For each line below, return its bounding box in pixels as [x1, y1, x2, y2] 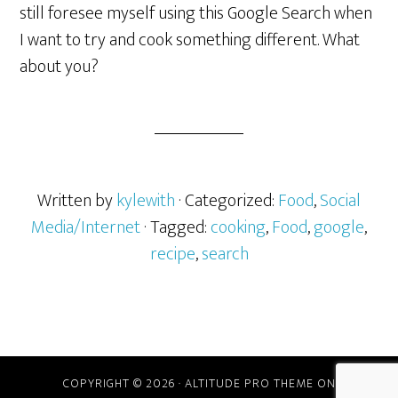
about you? [20, 52, 99, 82]
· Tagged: [144, 212, 211, 243]
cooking [211, 212, 266, 243]
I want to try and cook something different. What [20, 25, 361, 55]
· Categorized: [179, 186, 278, 216]
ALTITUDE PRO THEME [184, 373, 314, 394]
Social [320, 186, 361, 216]
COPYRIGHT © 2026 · [62, 373, 185, 394]
